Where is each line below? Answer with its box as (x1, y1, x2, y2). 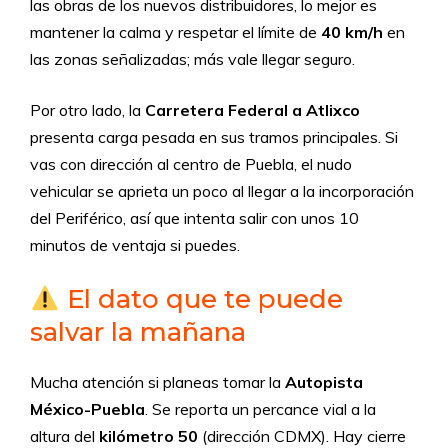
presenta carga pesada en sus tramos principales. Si (30, 127, 398, 147)
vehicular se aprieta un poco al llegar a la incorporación (30, 181, 414, 201)
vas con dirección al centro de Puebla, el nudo (30, 154, 352, 174)
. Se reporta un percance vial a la (145, 399, 376, 419)
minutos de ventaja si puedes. (30, 235, 240, 255)
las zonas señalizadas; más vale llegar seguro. (30, 49, 355, 69)
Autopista (285, 372, 363, 392)
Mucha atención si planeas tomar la (30, 372, 285, 392)
